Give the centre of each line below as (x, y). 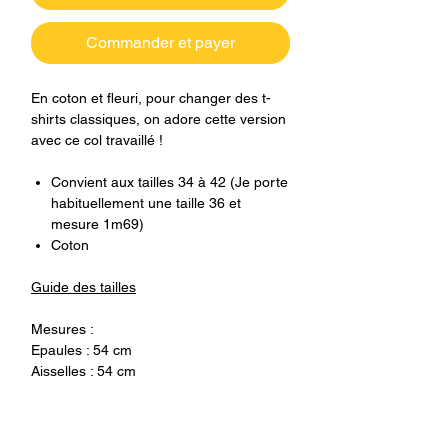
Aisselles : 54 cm (83, 371)
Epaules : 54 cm (81, 350)
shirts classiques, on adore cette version (158, 119)
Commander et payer (160, 43)
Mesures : (64, 329)
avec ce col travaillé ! (97, 140)
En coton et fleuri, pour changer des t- (151, 98)
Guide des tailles (83, 287)
